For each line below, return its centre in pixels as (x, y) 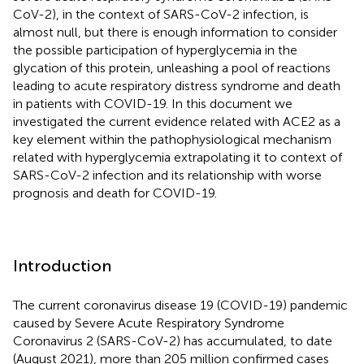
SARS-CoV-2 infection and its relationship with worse (167, 175)
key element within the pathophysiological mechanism (172, 139)
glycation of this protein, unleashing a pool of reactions (172, 67)
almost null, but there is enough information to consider (175, 32)
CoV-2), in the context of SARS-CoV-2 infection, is (161, 14)
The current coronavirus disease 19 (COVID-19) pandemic (180, 305)
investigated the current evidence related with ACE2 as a (177, 121)
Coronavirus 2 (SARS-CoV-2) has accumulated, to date (173, 340)
